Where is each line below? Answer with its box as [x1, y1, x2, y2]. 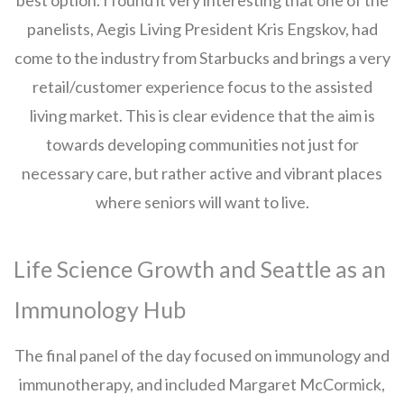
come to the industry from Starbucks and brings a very [14, 48, 390, 68]
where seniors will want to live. [95, 192, 309, 212]
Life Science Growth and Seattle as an [14, 255, 386, 282]
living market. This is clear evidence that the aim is [29, 106, 375, 125]
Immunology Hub [14, 296, 186, 323]
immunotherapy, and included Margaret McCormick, [19, 374, 385, 394]
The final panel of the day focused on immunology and [14, 345, 390, 365]
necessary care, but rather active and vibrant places [22, 163, 382, 183]
